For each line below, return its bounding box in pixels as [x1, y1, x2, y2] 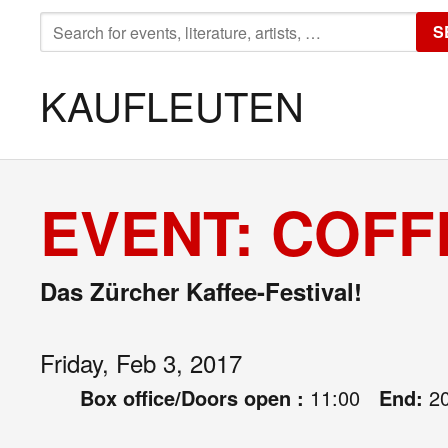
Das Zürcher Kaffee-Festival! [40, 274, 362, 308]
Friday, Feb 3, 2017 [40, 345, 242, 380]
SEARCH [39, 12, 108, 35]
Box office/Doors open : [80, 383, 310, 412]
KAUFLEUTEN [40, 76, 304, 133]
